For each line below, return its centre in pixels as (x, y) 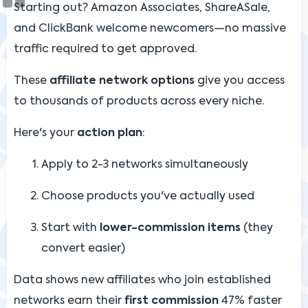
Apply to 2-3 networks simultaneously (145, 165)
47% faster (250, 301)
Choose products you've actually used (148, 196)
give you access (240, 81)
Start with (70, 228)
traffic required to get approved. (105, 49)
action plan (110, 133)
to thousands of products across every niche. (139, 101)
